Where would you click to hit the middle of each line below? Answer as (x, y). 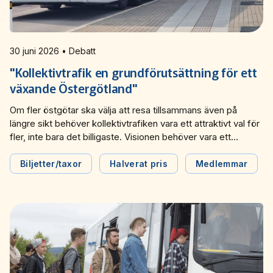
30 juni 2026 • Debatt (79, 51)
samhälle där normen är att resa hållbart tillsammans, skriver (133, 150)
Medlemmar (222, 163)
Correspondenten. (49, 177)
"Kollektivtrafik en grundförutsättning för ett (133, 72)
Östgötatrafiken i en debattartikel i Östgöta (98, 163)
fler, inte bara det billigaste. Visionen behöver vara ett (120, 136)
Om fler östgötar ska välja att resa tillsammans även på (123, 110)
